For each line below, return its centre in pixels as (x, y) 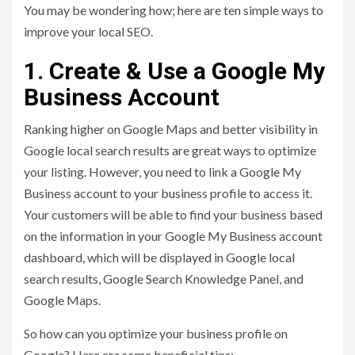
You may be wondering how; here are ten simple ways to (174, 10)
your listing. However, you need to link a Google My (162, 171)
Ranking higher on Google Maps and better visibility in (171, 128)
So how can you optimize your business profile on (156, 333)
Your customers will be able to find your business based (173, 214)
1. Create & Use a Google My (174, 71)
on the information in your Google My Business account (173, 235)
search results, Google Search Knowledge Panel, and (164, 278)
